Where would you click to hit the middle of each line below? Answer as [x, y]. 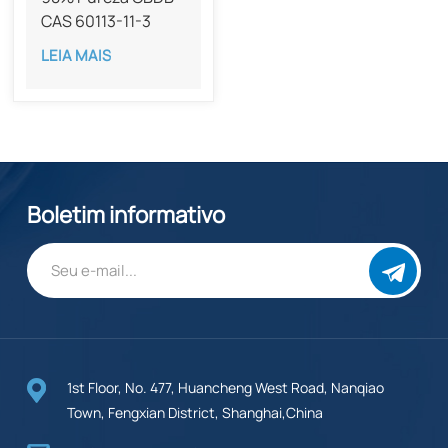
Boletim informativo [125, 214]
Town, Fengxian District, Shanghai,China [194, 412]
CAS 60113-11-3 [96, 20]
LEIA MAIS [76, 56]
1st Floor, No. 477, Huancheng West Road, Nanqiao [225, 387]
